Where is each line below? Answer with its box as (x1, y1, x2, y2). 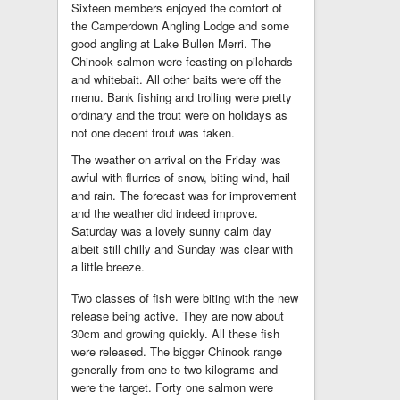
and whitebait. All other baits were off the (71, 71, 281, 87)
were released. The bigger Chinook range (71, 343, 282, 360)
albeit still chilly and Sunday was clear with (71, 240, 293, 257)
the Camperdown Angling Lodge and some (71, 17, 289, 34)
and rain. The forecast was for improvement (71, 187, 296, 204)
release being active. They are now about (71, 307, 284, 324)
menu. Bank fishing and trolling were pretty (71, 88, 292, 105)
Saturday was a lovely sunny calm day (71, 222, 271, 239)
